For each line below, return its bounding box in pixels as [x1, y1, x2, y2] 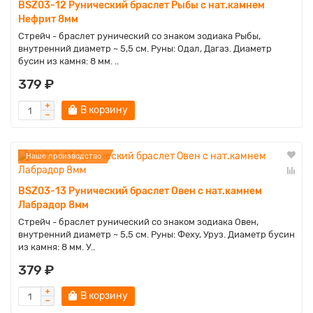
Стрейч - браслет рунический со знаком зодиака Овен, [18, 217, 259, 227]
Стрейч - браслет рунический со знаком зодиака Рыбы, [18, 31, 261, 41]
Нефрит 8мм [18, 13, 78, 25]
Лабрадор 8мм [18, 199, 89, 211]
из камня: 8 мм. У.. [18, 242, 95, 252]
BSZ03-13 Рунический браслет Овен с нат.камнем [18, 185, 262, 197]
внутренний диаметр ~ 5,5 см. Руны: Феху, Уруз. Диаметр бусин [18, 229, 295, 240]
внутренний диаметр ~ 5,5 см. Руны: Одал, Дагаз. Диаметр [18, 43, 272, 54]
